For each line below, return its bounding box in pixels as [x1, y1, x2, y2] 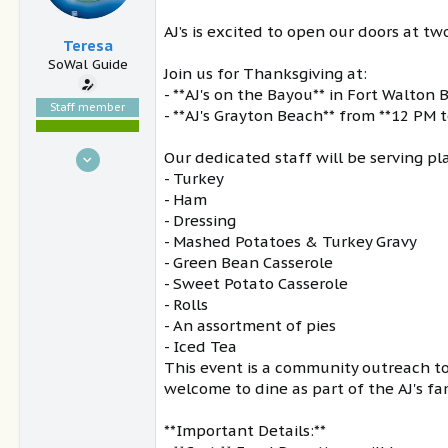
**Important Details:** [164, 421, 326, 441]
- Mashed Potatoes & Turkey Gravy [164, 232, 417, 252]
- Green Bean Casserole [164, 253, 333, 273]
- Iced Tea [164, 337, 237, 357]
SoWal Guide [47, 55, 128, 73]
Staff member [50, 99, 125, 114]
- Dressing [164, 211, 236, 231]
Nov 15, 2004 [64, 145, 147, 163]
